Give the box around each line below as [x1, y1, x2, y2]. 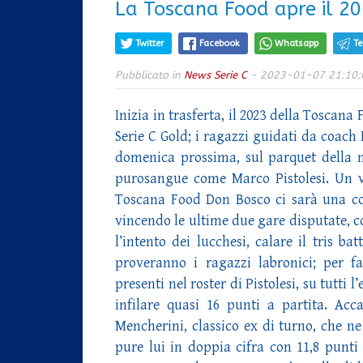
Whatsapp [275, 38, 318, 49]
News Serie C [184, 69, 247, 81]
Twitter [135, 38, 164, 49]
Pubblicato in [115, 69, 184, 81]
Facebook [199, 38, 240, 49]
